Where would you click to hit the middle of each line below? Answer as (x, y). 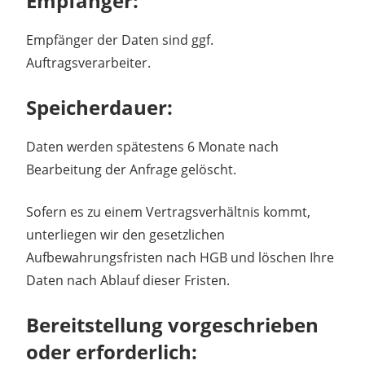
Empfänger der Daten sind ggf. (120, 40)
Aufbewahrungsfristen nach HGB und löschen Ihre (180, 257)
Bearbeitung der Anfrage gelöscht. (131, 169)
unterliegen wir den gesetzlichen (125, 234)
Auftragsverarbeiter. (88, 62)
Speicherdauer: (99, 107)
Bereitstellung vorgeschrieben (172, 324)
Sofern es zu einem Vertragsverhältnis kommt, (168, 211)
